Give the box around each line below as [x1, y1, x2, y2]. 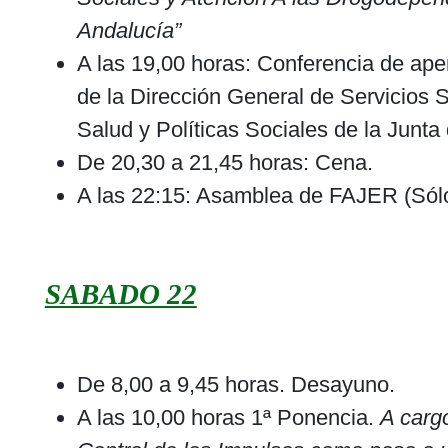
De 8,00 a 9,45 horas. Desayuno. [76, 372, 395, 398]
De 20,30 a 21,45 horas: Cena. [76, 150, 373, 176]
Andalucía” [76, 18, 181, 44]
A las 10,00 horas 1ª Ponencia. [76, 405, 380, 431]
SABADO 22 [44, 278, 197, 311]
